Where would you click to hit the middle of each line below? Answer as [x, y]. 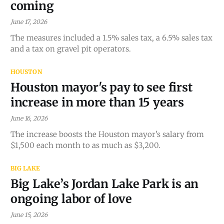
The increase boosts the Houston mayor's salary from [107, 134]
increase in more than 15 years [97, 102]
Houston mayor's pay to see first [101, 87]
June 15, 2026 [29, 214]
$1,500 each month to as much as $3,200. [85, 145]
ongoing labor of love [71, 198]
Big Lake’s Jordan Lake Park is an [104, 183]
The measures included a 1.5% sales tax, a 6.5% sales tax [111, 37]
